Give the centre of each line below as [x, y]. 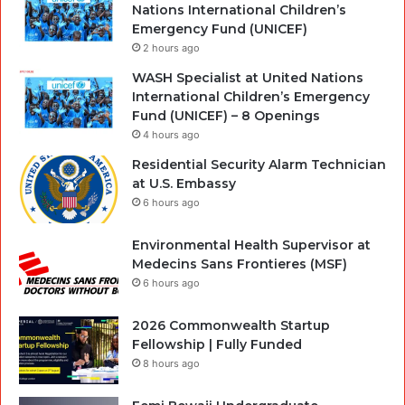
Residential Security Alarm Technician [259, 164]
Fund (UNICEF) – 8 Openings [226, 115]
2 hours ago [171, 47]
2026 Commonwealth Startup [231, 325]
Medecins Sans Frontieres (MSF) [240, 264]
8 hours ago [171, 363]
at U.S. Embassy [184, 183]
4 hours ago [171, 134]
